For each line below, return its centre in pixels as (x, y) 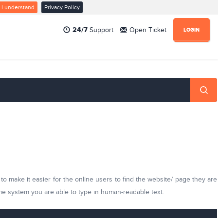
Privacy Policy (62, 7)
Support (100, 30)
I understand (18, 7)
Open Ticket (148, 30)
